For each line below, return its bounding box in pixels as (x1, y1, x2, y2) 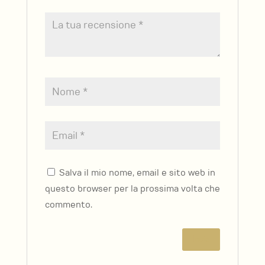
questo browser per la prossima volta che (44, 182, 220, 195)
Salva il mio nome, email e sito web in (59, 166, 215, 179)
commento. (44, 198, 92, 211)
